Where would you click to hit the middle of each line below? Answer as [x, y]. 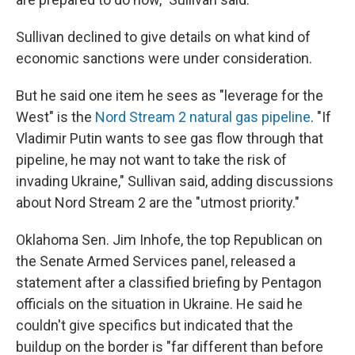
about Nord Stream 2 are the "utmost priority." [158, 203]
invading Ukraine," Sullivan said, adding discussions [175, 181]
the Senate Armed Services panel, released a [156, 261]
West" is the [55, 117]
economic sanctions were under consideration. [164, 59]
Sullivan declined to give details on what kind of [163, 37]
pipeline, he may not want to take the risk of [151, 160]
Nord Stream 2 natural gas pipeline [203, 117]
